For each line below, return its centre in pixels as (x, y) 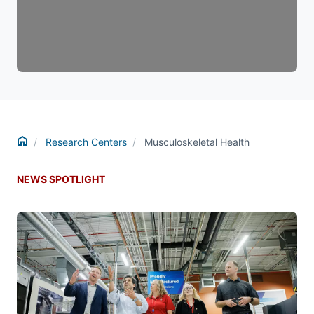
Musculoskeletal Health (197, 142)
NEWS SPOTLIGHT (61, 179)
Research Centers (86, 142)
